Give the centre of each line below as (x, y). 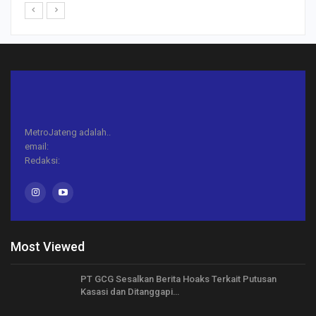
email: (37, 147)
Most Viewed (48, 246)
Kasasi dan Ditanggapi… (130, 291)
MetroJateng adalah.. (68, 133)
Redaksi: (42, 161)
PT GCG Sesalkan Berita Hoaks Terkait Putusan (178, 279)
